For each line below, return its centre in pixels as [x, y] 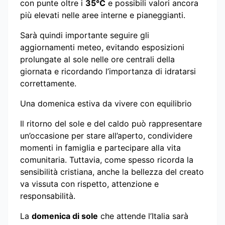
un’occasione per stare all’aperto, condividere [106, 135]
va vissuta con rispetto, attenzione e [89, 184]
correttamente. [48, 83]
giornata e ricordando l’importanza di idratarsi [108, 71]
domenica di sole [65, 216]
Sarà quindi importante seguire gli [85, 35]
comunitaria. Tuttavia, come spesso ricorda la [107, 159]
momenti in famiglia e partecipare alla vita [100, 147]
